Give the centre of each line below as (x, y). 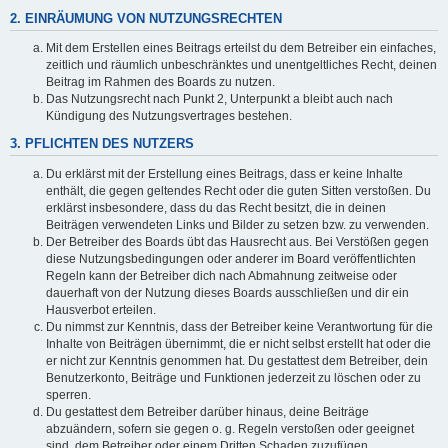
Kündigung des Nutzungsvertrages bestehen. (169, 116)
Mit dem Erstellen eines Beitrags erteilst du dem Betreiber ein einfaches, (241, 48)
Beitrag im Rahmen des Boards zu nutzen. (160, 82)
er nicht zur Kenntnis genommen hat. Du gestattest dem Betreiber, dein (237, 360)
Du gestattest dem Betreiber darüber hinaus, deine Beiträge (207, 411)
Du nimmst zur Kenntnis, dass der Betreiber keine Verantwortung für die (239, 326)
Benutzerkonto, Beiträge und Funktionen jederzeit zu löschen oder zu (233, 377)
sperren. (68, 394)
